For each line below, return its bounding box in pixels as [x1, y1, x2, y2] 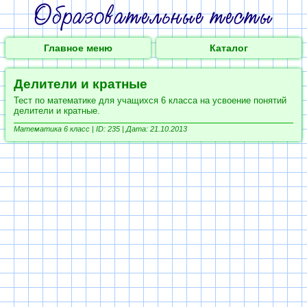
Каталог [210, 42, 249, 53]
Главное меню [43, 42, 112, 53]
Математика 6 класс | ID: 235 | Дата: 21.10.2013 [14, 125, 187, 133]
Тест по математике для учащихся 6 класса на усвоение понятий [14, 95, 286, 106]
